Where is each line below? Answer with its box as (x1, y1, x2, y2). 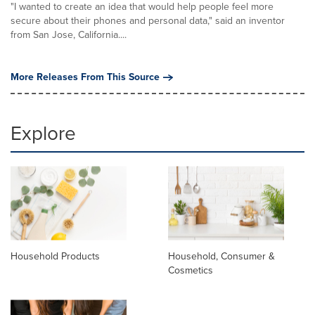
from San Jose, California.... (11, 27, 127, 42)
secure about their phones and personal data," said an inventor (11, 13, 285, 28)
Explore (11, 119, 76, 148)
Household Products (11, 249, 100, 264)
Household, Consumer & (168, 249, 275, 264)
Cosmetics (168, 263, 213, 278)
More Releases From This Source (11, 70, 160, 84)
